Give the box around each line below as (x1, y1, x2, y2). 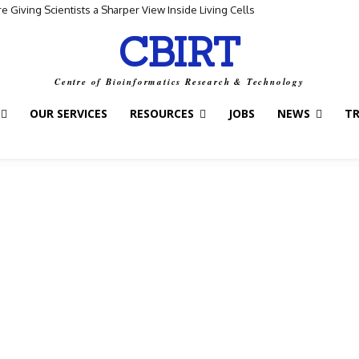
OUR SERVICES (30, 106, 107, 121)
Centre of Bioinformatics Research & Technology (54, 75, 305, 88)
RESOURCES (130, 106, 194, 121)
